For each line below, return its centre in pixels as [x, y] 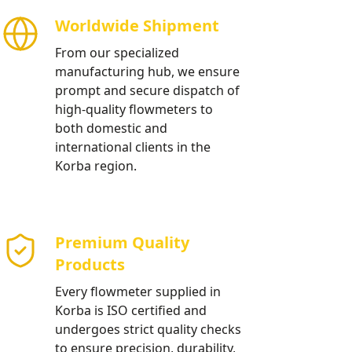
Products [90, 264]
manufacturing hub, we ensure [147, 71]
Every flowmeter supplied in [138, 291]
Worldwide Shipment [137, 26]
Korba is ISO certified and [131, 310]
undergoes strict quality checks [148, 329]
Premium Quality [122, 242]
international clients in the [133, 147]
